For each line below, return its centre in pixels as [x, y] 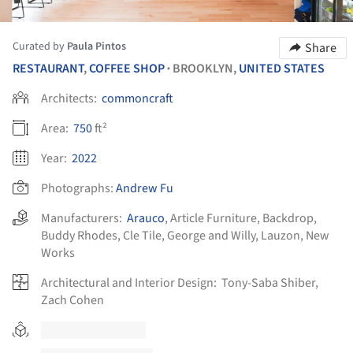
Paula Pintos [97, 46]
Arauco [146, 218]
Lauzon [281, 235]
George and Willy [211, 235]
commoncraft [137, 98]
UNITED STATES [282, 68]
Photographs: [77, 188]
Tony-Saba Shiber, [270, 282]
